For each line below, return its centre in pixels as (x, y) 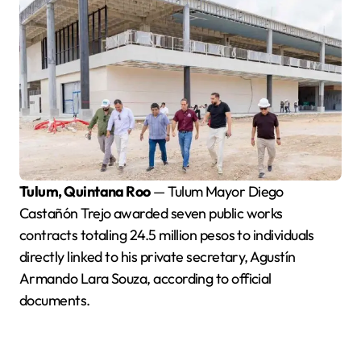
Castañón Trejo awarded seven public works (151, 213)
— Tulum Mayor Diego (217, 191)
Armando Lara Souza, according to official (145, 278)
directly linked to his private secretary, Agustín (158, 256)
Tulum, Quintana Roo (89, 191)
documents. (55, 300)
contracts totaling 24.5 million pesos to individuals (167, 234)
